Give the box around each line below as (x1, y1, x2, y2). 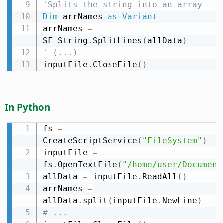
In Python (5, 101, 50, 113)
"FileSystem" (142, 136, 202, 146)
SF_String (42, 36, 88, 46)
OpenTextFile (57, 160, 117, 170)
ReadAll (142, 172, 177, 182)
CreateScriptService (42, 136, 137, 146)
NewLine (162, 196, 197, 206)
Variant (122, 12, 157, 22)
